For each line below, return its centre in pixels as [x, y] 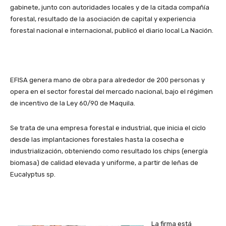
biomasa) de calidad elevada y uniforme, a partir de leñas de [104, 163]
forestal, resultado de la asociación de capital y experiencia [103, 19]
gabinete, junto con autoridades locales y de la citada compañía [110, 8]
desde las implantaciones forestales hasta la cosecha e [97, 140]
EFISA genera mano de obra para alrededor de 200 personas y [107, 80]
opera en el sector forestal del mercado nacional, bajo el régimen [111, 92]
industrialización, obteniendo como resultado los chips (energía [109, 151]
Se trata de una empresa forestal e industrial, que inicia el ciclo [108, 128]
